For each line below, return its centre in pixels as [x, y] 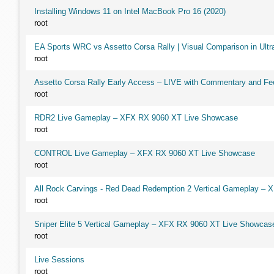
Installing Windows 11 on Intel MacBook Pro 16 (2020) [130, 11]
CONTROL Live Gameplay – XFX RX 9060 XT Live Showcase [145, 153]
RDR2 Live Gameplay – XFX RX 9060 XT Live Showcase [136, 118]
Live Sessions [59, 260]
